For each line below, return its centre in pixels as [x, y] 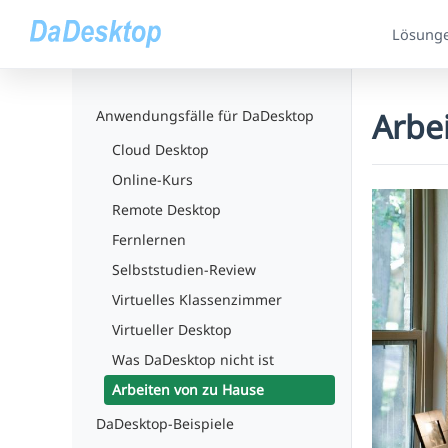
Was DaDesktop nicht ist [193, 359]
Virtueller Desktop [172, 329]
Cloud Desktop [160, 149]
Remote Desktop [166, 209]
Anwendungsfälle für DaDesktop [205, 115]
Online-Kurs [152, 179]
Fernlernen [149, 239]
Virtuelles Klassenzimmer [197, 299]
